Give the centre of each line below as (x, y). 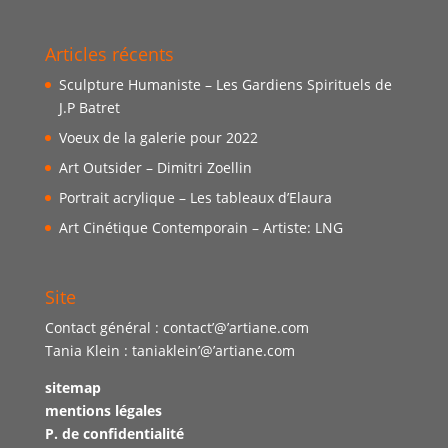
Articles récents (109, 54)
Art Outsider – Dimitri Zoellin (155, 168)
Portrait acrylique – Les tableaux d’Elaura (195, 198)
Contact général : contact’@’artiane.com (176, 327)
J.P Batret (89, 108)
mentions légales (103, 410)
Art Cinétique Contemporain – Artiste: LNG (200, 228)
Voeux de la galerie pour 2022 (158, 138)
